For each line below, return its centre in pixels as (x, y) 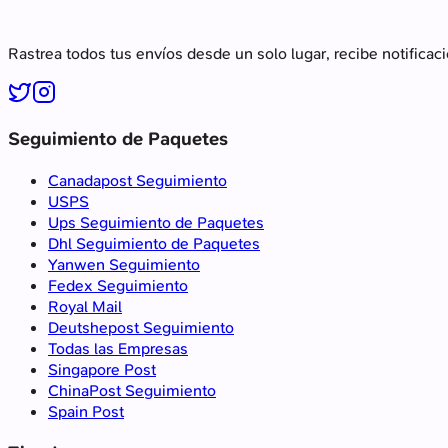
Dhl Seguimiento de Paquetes (154, 244)
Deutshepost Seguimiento (141, 328)
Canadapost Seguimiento (137, 181)
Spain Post (86, 412)
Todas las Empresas (118, 349)
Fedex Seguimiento (118, 286)
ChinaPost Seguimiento (132, 391)
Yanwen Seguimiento (124, 265)
